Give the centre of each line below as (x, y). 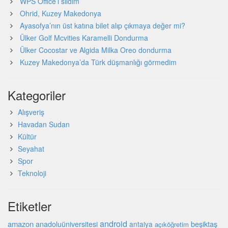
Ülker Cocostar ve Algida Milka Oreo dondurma (96, 50)
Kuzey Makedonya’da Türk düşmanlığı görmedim (98, 62)
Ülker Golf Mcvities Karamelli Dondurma (84, 38)
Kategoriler (37, 95)
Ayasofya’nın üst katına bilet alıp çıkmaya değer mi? (103, 26)
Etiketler (30, 206)
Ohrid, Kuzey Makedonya (61, 13)
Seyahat (31, 149)
